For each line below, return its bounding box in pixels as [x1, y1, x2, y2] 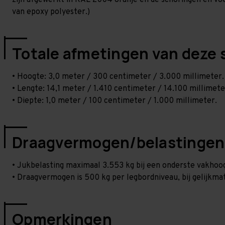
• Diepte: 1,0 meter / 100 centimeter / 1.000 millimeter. [12, 96, 217, 106]
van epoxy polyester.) [12, 7, 90, 17]
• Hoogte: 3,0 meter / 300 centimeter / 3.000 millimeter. [12, 72, 224, 82]
